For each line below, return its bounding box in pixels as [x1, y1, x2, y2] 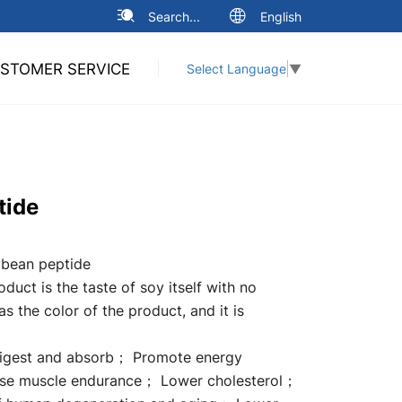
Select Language [187, 59, 286, 77]
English [260, 7, 301, 25]
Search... [148, 7, 200, 25]
